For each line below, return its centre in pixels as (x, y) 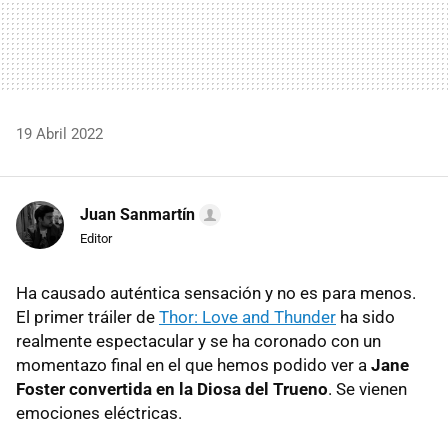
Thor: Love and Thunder (247, 316)
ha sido (365, 316)
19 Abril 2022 (59, 133)
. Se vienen (367, 388)
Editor (96, 238)
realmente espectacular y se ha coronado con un (198, 340)
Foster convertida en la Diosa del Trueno (172, 388)
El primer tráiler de (87, 316)
